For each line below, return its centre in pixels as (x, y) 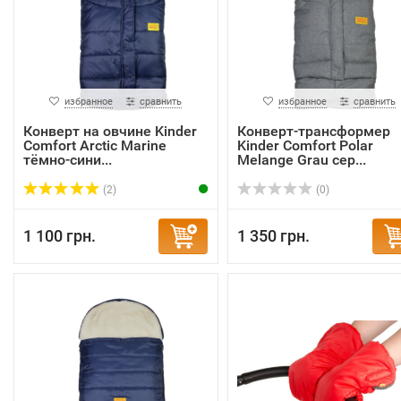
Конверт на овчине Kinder (110, 131)
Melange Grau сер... (301, 160)
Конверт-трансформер (313, 131)
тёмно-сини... (68, 160)
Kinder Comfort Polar (305, 145)
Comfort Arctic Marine (95, 145)
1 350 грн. (273, 236)
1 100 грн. (60, 236)
